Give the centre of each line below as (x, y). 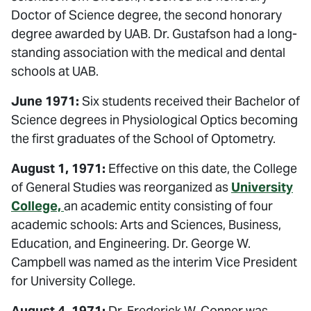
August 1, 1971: (58, 168)
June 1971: (45, 101)
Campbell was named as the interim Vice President (154, 262)
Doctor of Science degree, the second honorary (146, 15)
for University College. (73, 281)
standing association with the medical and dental (148, 52)
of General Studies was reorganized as (121, 187)
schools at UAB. (55, 71)
